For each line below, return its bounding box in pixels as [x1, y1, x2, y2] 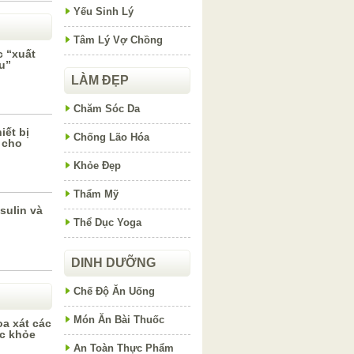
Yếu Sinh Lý [73, 6, 134, 17]
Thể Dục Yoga [73, 217, 141, 228]
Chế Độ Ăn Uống [73, 285, 155, 297]
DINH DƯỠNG [71, 256, 156, 269]
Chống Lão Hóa [73, 131, 149, 143]
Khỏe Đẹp [73, 160, 121, 171]
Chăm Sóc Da [73, 103, 140, 115]
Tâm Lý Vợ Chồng [73, 34, 163, 46]
